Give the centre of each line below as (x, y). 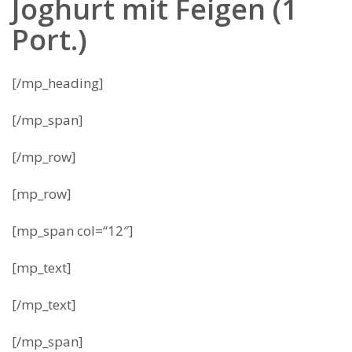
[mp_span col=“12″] (73, 231)
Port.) (49, 40)
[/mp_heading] (58, 83)
